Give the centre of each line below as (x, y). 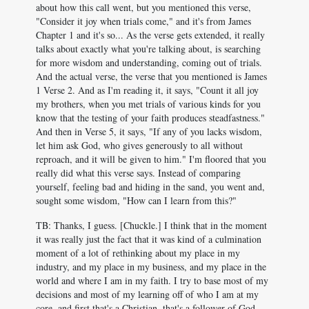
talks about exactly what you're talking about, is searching (148, 49)
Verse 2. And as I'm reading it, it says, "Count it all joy (150, 90)
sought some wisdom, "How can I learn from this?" (136, 200)
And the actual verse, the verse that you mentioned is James (151, 76)
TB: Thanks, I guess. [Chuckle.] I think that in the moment (151, 225)
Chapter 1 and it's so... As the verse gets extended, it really (150, 35)
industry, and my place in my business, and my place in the (151, 267)
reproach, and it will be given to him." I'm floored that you (151, 159)
